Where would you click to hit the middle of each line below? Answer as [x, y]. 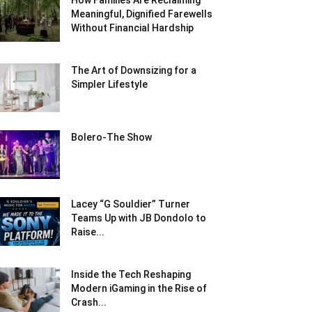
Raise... [88, 232]
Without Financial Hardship [132, 28]
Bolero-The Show [111, 137]
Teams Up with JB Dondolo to [139, 218]
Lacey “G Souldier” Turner [131, 204]
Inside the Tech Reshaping [131, 274]
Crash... [89, 302]
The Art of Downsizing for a [134, 70]
